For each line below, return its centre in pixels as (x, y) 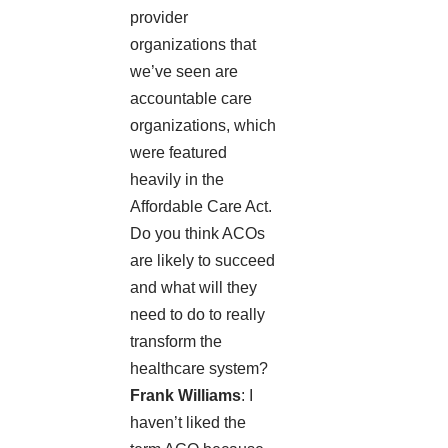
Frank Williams (185, 396)
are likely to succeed (202, 261)
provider (159, 18)
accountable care (191, 99)
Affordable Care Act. (201, 207)
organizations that (193, 45)
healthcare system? (199, 369)
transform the (176, 342)
